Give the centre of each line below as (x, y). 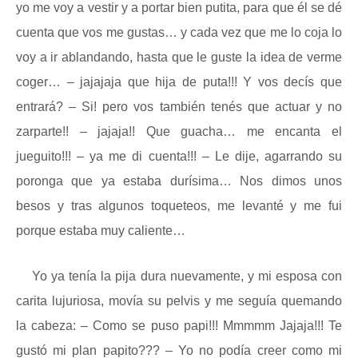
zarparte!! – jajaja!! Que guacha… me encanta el (179, 131)
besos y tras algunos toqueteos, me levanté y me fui (179, 206)
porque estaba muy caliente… (101, 231)
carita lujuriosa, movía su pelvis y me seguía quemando (179, 301)
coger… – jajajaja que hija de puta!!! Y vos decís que (179, 82)
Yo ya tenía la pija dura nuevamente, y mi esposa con (187, 276)
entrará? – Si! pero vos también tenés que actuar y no (179, 107)
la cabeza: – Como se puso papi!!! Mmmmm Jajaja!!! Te (179, 326)
